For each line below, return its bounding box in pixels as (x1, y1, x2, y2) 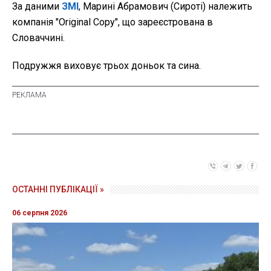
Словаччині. (12, 31, 65, 44)
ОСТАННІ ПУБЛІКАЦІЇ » (12, 184, 104, 194)
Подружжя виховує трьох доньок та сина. (12, 59, 201, 71)
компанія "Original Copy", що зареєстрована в (12, 16, 213, 28)
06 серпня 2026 (12, 208, 67, 217)
